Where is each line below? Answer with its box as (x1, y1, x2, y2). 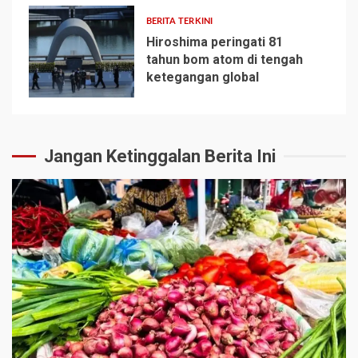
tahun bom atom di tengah (145, 52, 303, 68)
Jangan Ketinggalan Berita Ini (44, 145, 276, 166)
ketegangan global (145, 70, 259, 86)
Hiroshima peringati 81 (145, 34, 283, 50)
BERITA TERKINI (145, 17, 213, 26)
